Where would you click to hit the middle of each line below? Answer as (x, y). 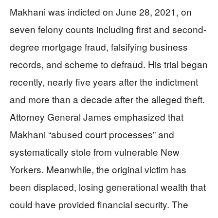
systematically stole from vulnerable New (95, 151)
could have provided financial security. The (99, 204)
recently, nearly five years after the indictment (104, 81)
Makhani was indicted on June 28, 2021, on (101, 11)
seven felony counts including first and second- (108, 29)
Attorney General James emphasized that (97, 116)
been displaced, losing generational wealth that (108, 186)
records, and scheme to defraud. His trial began (109, 64)
